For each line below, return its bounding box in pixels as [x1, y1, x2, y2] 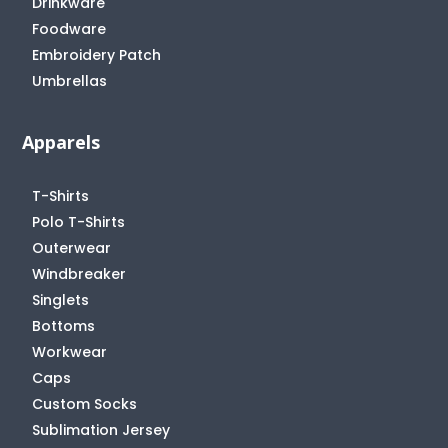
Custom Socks [32, 393, 138, 414]
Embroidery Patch [32, 44, 162, 65]
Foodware [32, 18, 107, 39]
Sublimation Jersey [32, 419, 171, 440]
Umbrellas [32, 70, 108, 91]
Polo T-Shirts [32, 211, 126, 232]
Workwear [32, 341, 108, 362]
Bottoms [32, 315, 96, 336]
